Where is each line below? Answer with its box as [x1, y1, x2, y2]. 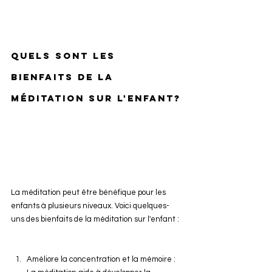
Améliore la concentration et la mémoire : [27, 255, 177, 263]
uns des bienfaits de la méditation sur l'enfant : [11, 215, 179, 223]
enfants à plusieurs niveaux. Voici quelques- [11, 202, 169, 210]
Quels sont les [11, 50, 120, 61]
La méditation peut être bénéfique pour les [11, 188, 168, 197]
